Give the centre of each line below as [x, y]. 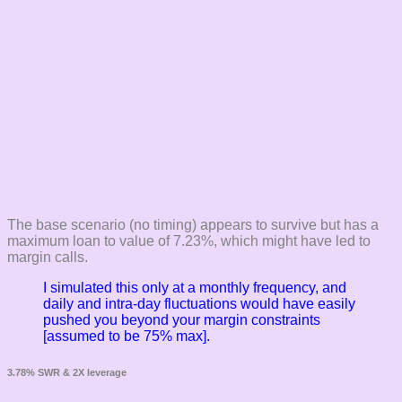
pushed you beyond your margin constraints [182, 320]
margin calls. [48, 258]
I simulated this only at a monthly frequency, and [195, 288]
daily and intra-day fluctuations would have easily [199, 304]
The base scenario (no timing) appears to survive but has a [193, 225]
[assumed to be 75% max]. [127, 336]
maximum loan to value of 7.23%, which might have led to [189, 241]
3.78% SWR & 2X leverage [67, 373]
